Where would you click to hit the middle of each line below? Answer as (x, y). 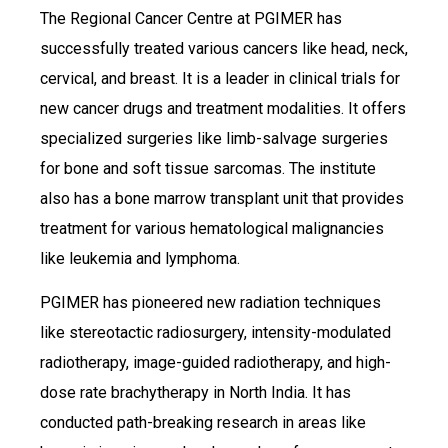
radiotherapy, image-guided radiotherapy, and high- (215, 363)
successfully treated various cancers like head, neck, (224, 48)
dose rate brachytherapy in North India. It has (195, 393)
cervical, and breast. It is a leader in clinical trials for (220, 78)
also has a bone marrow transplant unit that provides (222, 198)
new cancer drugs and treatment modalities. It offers (223, 108)
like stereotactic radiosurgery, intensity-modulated (215, 333)
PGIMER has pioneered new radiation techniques (210, 303)
